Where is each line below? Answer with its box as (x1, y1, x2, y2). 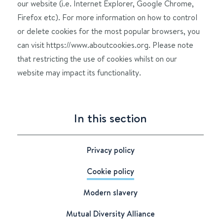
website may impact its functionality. (17, 67, 141, 78)
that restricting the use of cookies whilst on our (17, 53, 177, 64)
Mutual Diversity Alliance (66, 208, 155, 220)
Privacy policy (86, 145, 135, 156)
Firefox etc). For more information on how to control (17, 12, 197, 23)
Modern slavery (83, 187, 138, 198)
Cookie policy (87, 166, 134, 177)
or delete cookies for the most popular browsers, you (17, 26, 200, 37)
